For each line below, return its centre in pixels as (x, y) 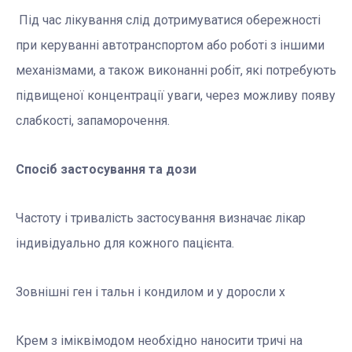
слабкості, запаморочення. (93, 121)
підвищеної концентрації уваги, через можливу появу (176, 96)
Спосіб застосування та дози (106, 170)
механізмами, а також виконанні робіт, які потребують (176, 71)
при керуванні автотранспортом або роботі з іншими (170, 46)
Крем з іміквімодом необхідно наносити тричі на (159, 341)
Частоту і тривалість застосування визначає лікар (161, 218)
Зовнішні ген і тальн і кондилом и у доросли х (150, 292)
